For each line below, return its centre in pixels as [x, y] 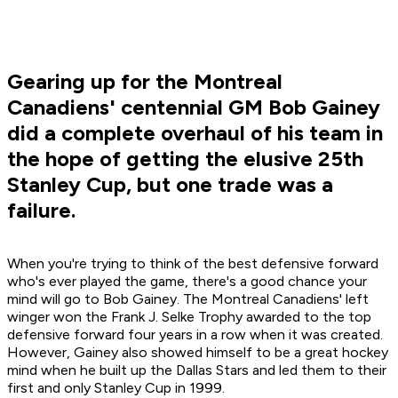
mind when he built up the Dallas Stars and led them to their [197, 370]
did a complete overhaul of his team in [195, 133]
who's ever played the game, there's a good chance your [187, 282]
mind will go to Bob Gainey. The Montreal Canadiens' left [188, 299]
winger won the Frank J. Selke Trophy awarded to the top [189, 317]
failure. [41, 211]
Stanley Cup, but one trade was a [170, 185]
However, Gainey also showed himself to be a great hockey [198, 353]
